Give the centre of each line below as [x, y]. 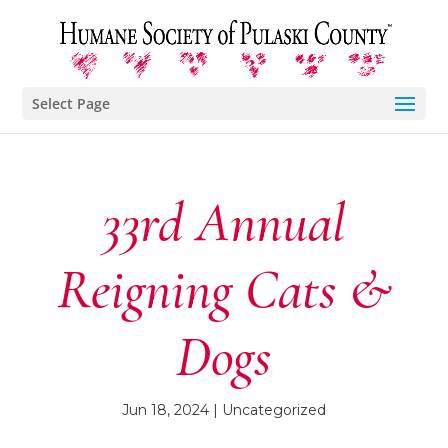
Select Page [71, 103]
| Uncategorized [267, 410]
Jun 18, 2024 [165, 410]
